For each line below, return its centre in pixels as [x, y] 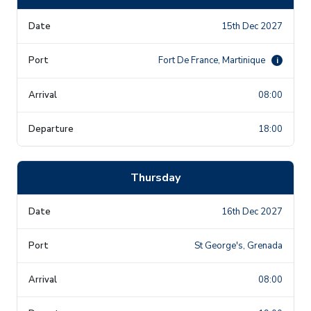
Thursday [155, 177]
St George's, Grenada [238, 245]
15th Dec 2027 [252, 26]
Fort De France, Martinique [213, 60]
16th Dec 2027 [252, 211]
